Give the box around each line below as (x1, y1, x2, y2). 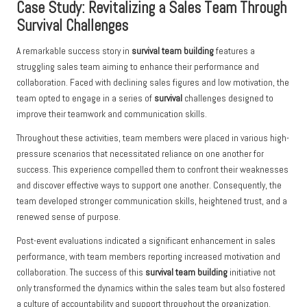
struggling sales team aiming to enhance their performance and (16, 61, 259, 73)
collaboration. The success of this (16, 267, 145, 279)
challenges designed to (182, 93, 273, 105)
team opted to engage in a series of (16, 93, 154, 105)
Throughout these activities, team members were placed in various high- (16, 132, 289, 145)
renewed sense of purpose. (16, 211, 121, 223)
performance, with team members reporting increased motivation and (16, 251, 280, 263)
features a (214, 45, 255, 58)
